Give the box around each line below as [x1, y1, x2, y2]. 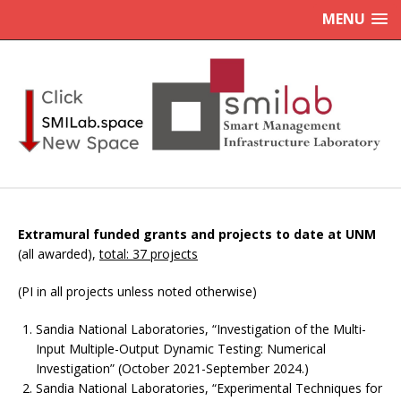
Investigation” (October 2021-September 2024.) [36, 359, 309, 377]
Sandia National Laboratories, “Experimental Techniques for [36, 379, 382, 397]
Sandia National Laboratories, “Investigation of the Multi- [36, 320, 366, 337]
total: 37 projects [99, 244, 198, 262]
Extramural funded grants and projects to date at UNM [18, 225, 376, 243]
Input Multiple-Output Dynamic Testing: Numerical [36, 339, 326, 357]
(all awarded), [18, 244, 99, 262]
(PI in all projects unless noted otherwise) [18, 282, 257, 300]
